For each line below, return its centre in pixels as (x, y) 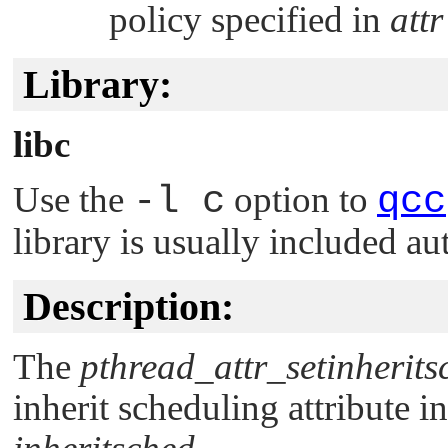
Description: (128, 306)
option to (301, 199)
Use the (73, 199)
